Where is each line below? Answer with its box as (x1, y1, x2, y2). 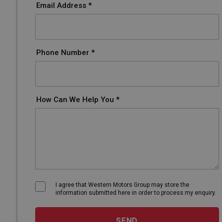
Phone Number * (36, 48, 95, 57)
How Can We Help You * (36, 95, 119, 104)
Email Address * (36, 1, 92, 10)
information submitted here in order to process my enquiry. (55, 189, 216, 196)
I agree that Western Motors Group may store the (55, 181, 189, 188)
